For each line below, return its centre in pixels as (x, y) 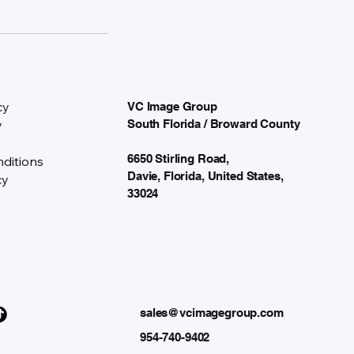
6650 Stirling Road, (179, 158)
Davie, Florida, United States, (205, 176)
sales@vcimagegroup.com (212, 313)
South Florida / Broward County (214, 124)
